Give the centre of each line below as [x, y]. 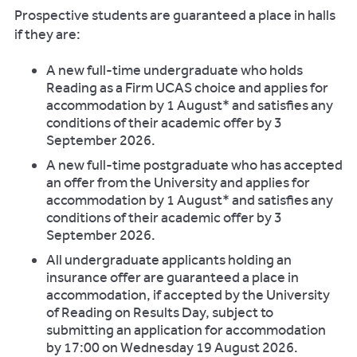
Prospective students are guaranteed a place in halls [175, 15]
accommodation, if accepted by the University [188, 295]
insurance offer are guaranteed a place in [173, 277]
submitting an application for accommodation [186, 330]
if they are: [47, 34]
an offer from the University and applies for [178, 182]
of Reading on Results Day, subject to [160, 312]
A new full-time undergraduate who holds [175, 70]
